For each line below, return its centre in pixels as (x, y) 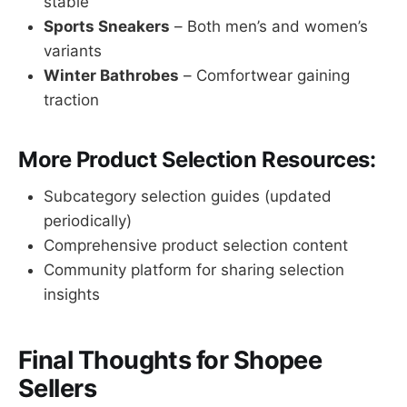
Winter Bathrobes (111, 76)
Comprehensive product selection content (196, 245)
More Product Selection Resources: (197, 160)
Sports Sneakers (107, 27)
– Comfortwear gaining (264, 76)
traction (71, 100)
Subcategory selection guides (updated (188, 196)
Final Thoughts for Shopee (170, 361)
